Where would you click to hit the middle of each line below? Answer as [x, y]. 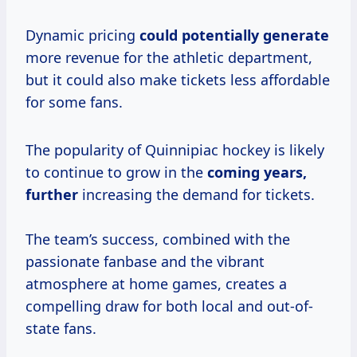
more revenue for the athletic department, [169, 58]
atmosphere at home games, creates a [156, 284]
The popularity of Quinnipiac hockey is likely [175, 150]
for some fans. [74, 102]
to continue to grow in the [116, 173]
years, [285, 173]
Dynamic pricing [82, 35]
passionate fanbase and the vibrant [145, 262]
